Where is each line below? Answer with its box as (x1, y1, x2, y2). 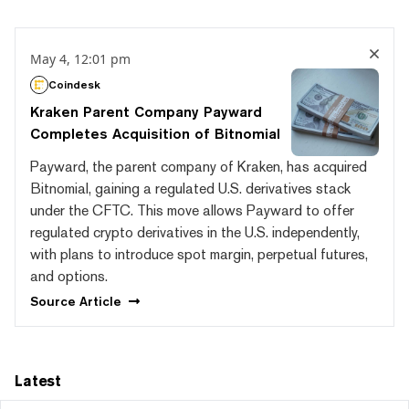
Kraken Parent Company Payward (30, 102, 262, 121)
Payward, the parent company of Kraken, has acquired (30, 157, 367, 175)
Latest (15, 372, 61, 391)
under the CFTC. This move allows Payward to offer (30, 201, 354, 219)
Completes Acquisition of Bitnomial (30, 124, 280, 142)
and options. (30, 267, 108, 285)
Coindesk (48, 77, 100, 91)
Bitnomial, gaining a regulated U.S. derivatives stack (30, 179, 351, 197)
